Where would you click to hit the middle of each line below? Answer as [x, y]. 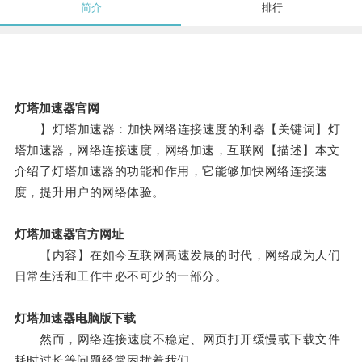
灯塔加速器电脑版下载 [75, 318]
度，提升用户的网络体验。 [89, 192]
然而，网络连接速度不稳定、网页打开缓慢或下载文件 [177, 339]
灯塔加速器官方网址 [69, 234]
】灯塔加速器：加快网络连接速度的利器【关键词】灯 [177, 129]
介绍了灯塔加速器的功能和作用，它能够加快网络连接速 [171, 171]
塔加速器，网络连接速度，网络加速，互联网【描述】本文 [177, 150]
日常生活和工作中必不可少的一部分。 [121, 276]
